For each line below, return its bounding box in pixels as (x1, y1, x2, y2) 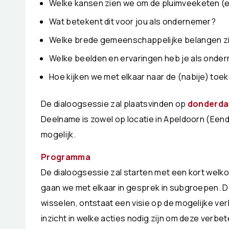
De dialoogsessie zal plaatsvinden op (41, 98, 188, 110)
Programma (41, 151, 90, 163)
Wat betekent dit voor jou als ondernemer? (49, 16, 216, 28)
